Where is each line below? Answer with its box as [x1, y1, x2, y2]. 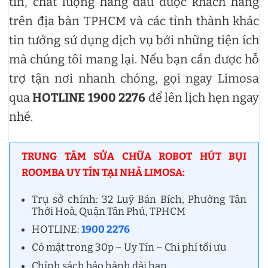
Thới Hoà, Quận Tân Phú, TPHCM [32, 205, 186, 218]
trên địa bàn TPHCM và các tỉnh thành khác [9, 14, 259, 28]
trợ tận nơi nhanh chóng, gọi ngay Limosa [9, 71, 259, 86]
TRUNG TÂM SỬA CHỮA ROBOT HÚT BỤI [22, 150, 246, 163]
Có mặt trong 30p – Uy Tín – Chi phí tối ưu [32, 241, 227, 254]
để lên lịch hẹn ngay [145, 90, 259, 105]
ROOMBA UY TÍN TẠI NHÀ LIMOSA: [22, 166, 185, 179]
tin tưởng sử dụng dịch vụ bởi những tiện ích [9, 33, 259, 47]
